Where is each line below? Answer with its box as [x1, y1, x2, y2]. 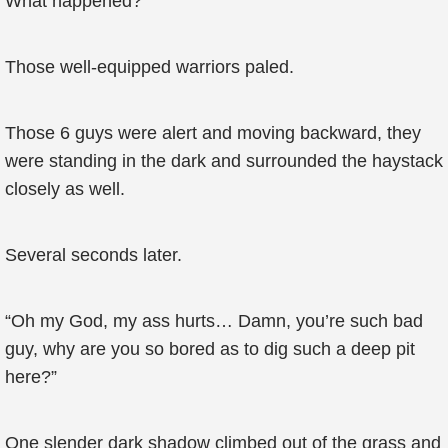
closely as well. [5, 179, 125, 199]
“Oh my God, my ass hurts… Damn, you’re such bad [5, 311, 423, 331]
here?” [5, 367, 57, 387]
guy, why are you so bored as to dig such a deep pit [5, 339, 415, 359]
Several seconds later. [5, 245, 182, 265]
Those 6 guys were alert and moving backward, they [5, 123, 421, 143]
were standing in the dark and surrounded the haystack [5, 151, 443, 171]
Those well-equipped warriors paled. [5, 57, 294, 77]
